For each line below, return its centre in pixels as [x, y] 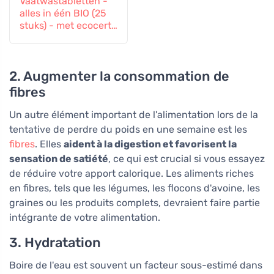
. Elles [49, 144]
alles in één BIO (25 [63, 13]
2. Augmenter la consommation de [119, 76]
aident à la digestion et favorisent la [150, 144]
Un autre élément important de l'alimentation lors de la [134, 115]
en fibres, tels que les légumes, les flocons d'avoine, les [135, 188]
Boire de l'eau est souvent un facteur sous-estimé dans [136, 265]
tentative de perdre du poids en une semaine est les [128, 130]
